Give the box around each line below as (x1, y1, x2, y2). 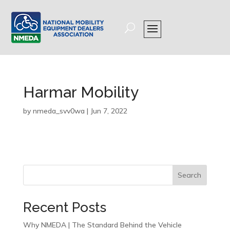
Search (178, 170, 202, 180)
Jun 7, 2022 (90, 106, 127, 116)
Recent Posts (23, 200, 106, 215)
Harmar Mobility (23, 83, 139, 101)
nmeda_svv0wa (32, 106, 85, 116)
